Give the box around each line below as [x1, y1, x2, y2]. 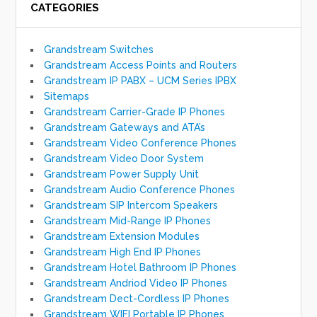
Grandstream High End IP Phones [44, 246, 202, 258]
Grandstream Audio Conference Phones [44, 183, 236, 195]
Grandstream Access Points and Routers [44, 59, 238, 71]
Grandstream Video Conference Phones [44, 137, 237, 149]
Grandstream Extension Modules [44, 230, 200, 242]
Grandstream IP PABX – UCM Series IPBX [44, 74, 237, 86]
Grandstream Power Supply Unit [44, 168, 200, 180]
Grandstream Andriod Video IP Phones [44, 277, 228, 289]
